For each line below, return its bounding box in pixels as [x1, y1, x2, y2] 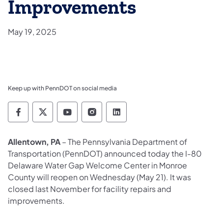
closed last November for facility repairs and [8, 183, 171, 194]
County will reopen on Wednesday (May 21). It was [8, 171, 191, 182]
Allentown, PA [8, 136, 62, 147]
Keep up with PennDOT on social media [8, 84, 117, 92]
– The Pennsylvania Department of [62, 136, 187, 147]
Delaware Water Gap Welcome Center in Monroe [8, 160, 187, 170]
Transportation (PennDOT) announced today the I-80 [8, 148, 202, 159]
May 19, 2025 [8, 26, 56, 37]
